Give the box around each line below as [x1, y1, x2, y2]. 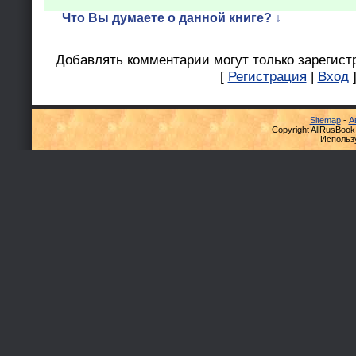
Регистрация [227, 68, 307, 85]
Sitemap [309, 115, 341, 125]
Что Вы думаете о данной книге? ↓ [61, 11, 281, 25]
